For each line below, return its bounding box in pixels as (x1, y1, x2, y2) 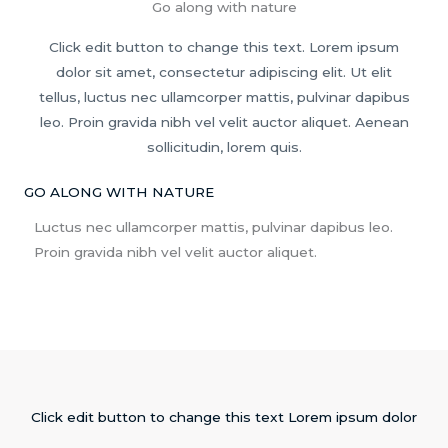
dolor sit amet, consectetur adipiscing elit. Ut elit (56, 64, 392, 81)
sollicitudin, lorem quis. (146, 139, 302, 156)
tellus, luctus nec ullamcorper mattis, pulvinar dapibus (38, 89, 410, 106)
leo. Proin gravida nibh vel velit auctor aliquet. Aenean (39, 114, 409, 131)
